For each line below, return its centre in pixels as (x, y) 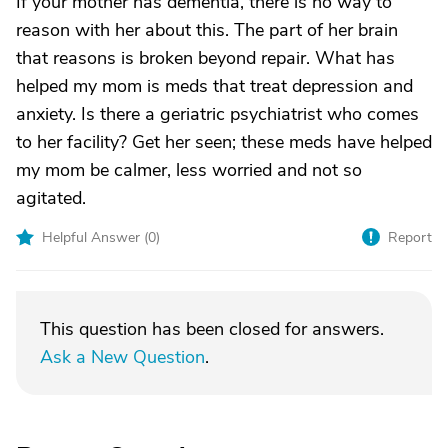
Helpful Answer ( (95, 237)
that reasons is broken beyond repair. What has (205, 58)
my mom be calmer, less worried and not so (189, 170)
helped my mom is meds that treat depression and (214, 86)
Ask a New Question (122, 357)
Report (410, 237)
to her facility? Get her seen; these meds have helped (224, 142)
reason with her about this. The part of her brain (207, 30)
